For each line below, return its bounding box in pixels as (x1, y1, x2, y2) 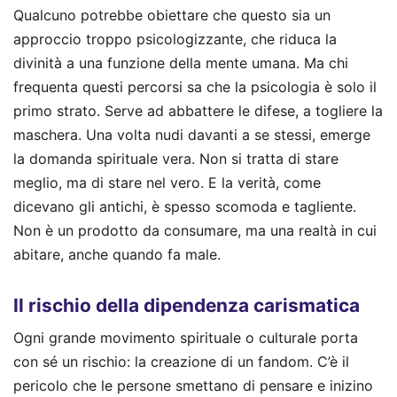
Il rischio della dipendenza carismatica (13, 294, 360, 317)
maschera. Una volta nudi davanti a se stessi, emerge (13, 126, 370, 144)
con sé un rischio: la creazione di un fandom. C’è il (13, 352, 349, 370)
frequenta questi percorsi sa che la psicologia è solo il (13, 78, 377, 97)
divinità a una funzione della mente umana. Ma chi (13, 54, 348, 73)
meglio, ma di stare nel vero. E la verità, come (13, 174, 321, 192)
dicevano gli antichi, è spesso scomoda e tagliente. (13, 198, 356, 216)
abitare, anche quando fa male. (13, 245, 221, 264)
